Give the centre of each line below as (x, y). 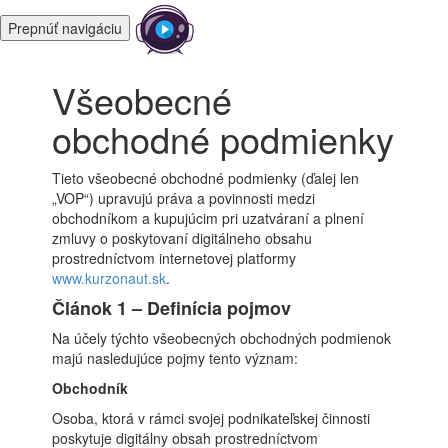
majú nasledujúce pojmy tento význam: (175, 358)
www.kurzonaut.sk (109, 278)
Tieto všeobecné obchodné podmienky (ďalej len (206, 178)
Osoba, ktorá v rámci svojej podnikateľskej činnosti (211, 418)
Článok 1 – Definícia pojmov (172, 308)
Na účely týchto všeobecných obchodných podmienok (222, 338)
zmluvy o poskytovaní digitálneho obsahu (182, 238)
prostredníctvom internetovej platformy (174, 258)
